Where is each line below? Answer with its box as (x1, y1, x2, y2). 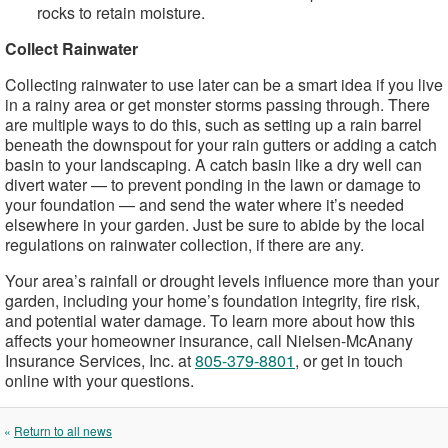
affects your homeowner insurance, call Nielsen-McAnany (5, 329, 413, 352)
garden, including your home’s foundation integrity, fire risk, (5, 289, 420, 312)
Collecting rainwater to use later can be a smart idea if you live (5, 73, 443, 96)
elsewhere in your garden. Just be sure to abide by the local (5, 213, 425, 236)
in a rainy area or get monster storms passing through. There (5, 93, 430, 116)
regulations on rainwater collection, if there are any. (5, 233, 364, 256)
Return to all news (14, 422, 112, 439)
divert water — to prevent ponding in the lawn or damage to (5, 173, 421, 196)
